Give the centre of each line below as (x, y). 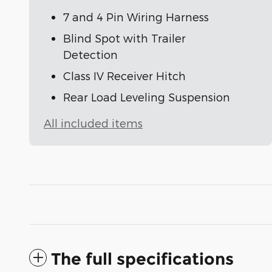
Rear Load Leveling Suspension (147, 97)
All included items (93, 123)
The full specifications (142, 259)
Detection (90, 55)
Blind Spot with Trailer (124, 38)
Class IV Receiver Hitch (124, 76)
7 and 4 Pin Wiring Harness (136, 17)
